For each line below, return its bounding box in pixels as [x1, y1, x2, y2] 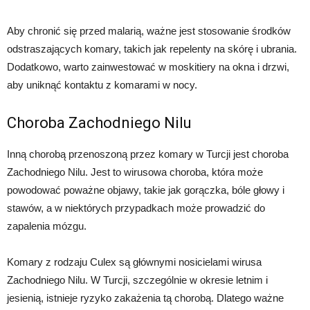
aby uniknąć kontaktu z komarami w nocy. [7, 78, 197, 91]
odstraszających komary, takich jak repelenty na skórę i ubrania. [7, 42, 297, 55]
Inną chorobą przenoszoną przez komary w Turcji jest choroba [7, 147, 289, 160]
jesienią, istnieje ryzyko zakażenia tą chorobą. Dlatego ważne [7, 291, 284, 304]
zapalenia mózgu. [7, 219, 86, 232]
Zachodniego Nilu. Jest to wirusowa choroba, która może [7, 165, 263, 178]
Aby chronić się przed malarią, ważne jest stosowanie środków [7, 24, 291, 37]
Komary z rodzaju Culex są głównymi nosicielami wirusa [7, 255, 262, 268]
